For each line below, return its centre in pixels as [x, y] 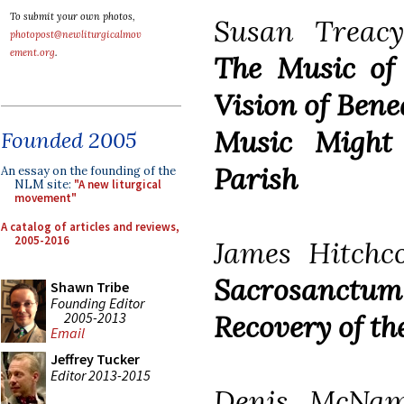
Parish [256, 179]
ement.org [32, 52]
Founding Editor [97, 303]
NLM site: [44, 184]
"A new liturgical [118, 184]
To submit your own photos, [73, 16]
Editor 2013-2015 [101, 375]
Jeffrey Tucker [95, 359]
